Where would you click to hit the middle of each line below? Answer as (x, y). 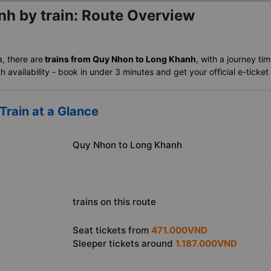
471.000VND (179, 230)
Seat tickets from (112, 230)
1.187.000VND (206, 244)
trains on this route (114, 202)
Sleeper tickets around (124, 244)
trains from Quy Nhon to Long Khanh (119, 59)
